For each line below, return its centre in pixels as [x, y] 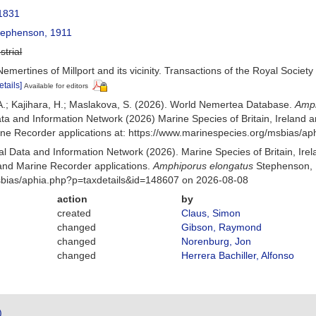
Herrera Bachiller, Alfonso [237, 255]
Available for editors [56, 86]
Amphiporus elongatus [203, 165]
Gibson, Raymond [221, 227]
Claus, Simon [211, 213]
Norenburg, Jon [216, 241]
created [74, 213]
